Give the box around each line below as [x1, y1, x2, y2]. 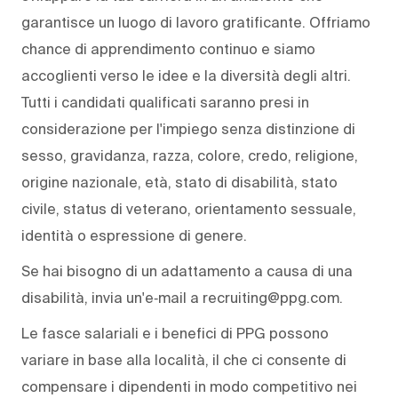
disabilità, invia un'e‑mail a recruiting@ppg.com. [21, 290, 343, 306]
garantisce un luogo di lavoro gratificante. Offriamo [21, 14, 370, 31]
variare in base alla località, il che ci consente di [21, 352, 346, 369]
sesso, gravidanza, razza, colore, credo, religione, [21, 147, 358, 164]
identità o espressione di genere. [21, 227, 247, 244]
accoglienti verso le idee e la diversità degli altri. [21, 68, 351, 84]
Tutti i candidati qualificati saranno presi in [21, 94, 309, 111]
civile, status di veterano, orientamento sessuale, [21, 201, 356, 218]
